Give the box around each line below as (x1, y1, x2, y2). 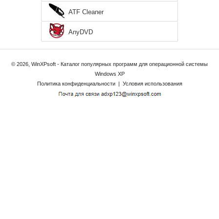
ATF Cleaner (68, 8, 104, 16)
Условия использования (122, 81, 182, 87)
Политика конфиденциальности (37, 81, 115, 87)
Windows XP (94, 71, 125, 77)
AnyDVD (68, 28, 93, 36)
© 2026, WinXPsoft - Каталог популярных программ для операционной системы (11, 61, 208, 67)
